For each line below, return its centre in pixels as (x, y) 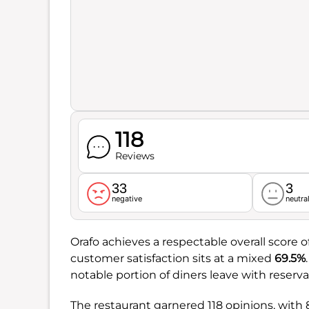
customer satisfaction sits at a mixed (172, 258)
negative (127, 198)
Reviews (134, 156)
